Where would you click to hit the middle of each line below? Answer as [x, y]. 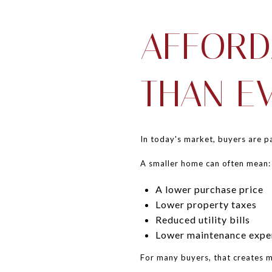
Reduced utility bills [202, 219]
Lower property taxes [206, 204]
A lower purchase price [209, 189]
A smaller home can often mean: [206, 163]
